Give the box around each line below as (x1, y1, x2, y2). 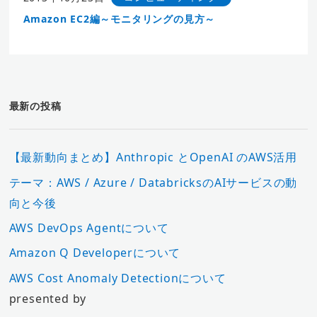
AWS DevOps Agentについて (8, 219, 169, 236)
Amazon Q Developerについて (8, 245, 181, 261)
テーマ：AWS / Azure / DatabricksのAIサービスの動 (8, 174, 298, 190)
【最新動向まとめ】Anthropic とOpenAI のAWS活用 (8, 149, 297, 166)
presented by (8, 290, 87, 306)
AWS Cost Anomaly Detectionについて (8, 270, 226, 286)
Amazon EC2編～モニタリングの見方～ (23, 12, 216, 26)
